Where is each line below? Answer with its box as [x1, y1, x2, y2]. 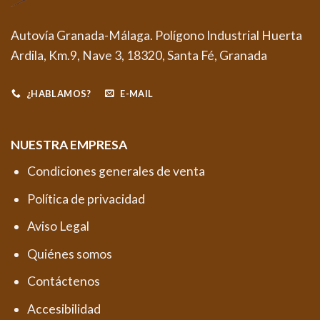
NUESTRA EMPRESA [10, 137, 127, 153]
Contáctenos [26, 274, 100, 289]
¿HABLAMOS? [26, 87, 91, 99]
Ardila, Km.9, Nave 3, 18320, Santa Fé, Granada [11, 47, 267, 63]
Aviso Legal [26, 219, 89, 234]
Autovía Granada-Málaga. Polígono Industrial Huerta [11, 27, 302, 43]
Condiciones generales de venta [26, 164, 205, 179]
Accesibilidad [26, 301, 101, 316]
